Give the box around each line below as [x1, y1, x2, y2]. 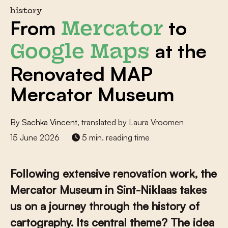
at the [150, 39, 207, 63]
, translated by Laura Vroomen [77, 117, 184, 127]
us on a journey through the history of [10, 199, 199, 213]
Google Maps [10, 43, 150, 63]
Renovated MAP [10, 62, 153, 85]
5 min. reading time [80, 132, 150, 142]
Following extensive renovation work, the [10, 166, 217, 180]
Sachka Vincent [22, 117, 77, 127]
